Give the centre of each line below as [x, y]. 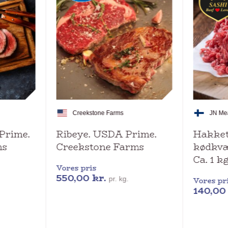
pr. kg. [119, 178]
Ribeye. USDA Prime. [106, 134]
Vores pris [76, 168]
